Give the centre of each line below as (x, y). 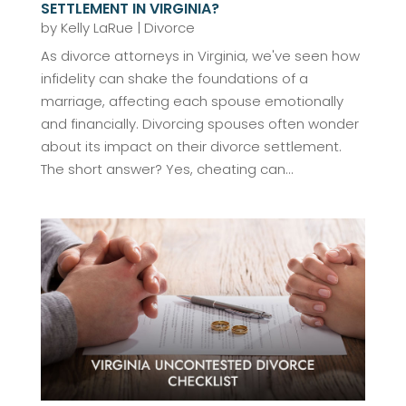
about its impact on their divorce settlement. (191, 146)
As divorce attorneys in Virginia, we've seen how (200, 55)
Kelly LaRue (97, 27)
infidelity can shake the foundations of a (174, 78)
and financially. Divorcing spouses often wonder (199, 123)
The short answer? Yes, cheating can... (167, 169)
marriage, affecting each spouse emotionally (192, 101)
